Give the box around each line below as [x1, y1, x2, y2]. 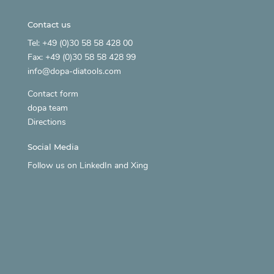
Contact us [27, 20, 71, 30]
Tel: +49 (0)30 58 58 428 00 [27, 37, 133, 50]
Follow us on [27, 160, 80, 172]
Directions [27, 116, 66, 128]
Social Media [27, 142, 79, 152]
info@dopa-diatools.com [27, 65, 121, 78]
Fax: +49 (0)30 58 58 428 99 [27, 51, 136, 64]
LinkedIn [79, 160, 112, 172]
